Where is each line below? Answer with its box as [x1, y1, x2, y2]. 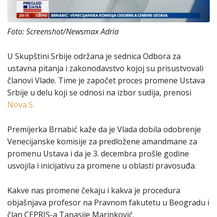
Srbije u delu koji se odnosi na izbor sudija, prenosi [7, 87, 191, 98]
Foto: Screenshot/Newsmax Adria [7, 26, 119, 37]
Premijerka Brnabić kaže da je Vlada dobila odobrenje [7, 124, 201, 135]
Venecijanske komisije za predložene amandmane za [7, 136, 197, 147]
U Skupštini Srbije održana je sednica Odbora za [7, 51, 181, 62]
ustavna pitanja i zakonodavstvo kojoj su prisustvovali [7, 63, 203, 74]
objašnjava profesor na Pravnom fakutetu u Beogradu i [7, 197, 209, 208]
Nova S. [7, 99, 34, 110]
